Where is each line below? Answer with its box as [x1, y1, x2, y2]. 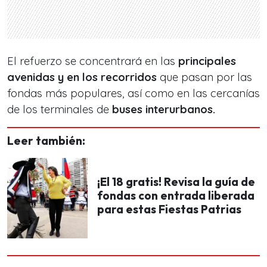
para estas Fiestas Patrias [97, 201, 241, 216]
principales [178, 54, 236, 68]
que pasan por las [157, 70, 252, 84]
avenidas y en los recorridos [7, 70, 157, 84]
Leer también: [7, 133, 85, 148]
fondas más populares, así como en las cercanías [7, 86, 260, 100]
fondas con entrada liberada [97, 188, 254, 203]
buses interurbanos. [112, 102, 215, 116]
